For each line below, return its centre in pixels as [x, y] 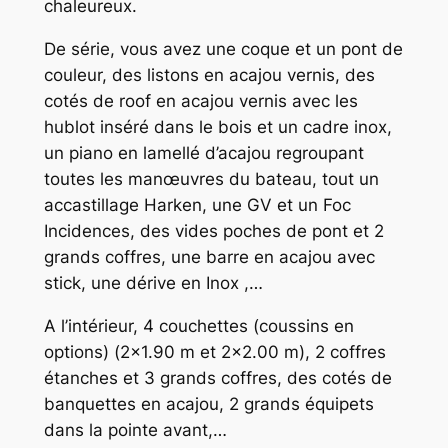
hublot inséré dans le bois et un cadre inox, [217, 127]
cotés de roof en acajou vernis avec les [200, 101]
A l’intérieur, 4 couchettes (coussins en [198, 325]
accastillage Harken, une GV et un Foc [197, 205]
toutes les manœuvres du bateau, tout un [211, 179]
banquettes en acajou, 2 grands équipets [208, 403]
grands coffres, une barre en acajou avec [209, 257]
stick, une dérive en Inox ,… [153, 283]
